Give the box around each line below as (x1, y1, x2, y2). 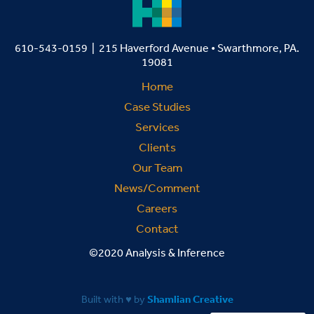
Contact (135, 221, 179, 236)
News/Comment (114, 180, 200, 196)
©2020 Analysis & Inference (89, 245, 225, 260)
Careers (137, 200, 177, 216)
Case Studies (123, 99, 191, 114)
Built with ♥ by (81, 292, 147, 306)
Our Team (132, 160, 182, 175)
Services (135, 119, 179, 135)
